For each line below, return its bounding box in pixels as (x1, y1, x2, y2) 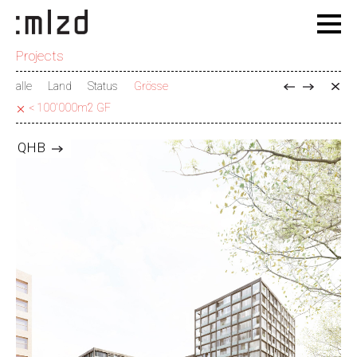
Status (88, 80, 118, 92)
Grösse (134, 80, 168, 92)
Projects (16, 48, 64, 64)
